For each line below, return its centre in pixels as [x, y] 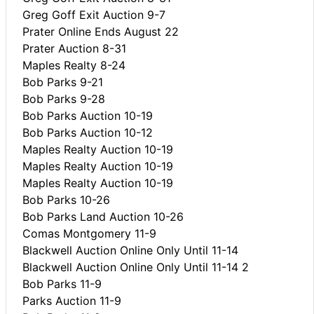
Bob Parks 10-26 [66, 199]
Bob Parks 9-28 [64, 98]
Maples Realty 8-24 [74, 65]
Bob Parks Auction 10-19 [88, 115]
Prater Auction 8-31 [74, 48]
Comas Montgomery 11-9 [89, 233]
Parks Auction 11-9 [72, 300]
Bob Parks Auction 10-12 [88, 132]
